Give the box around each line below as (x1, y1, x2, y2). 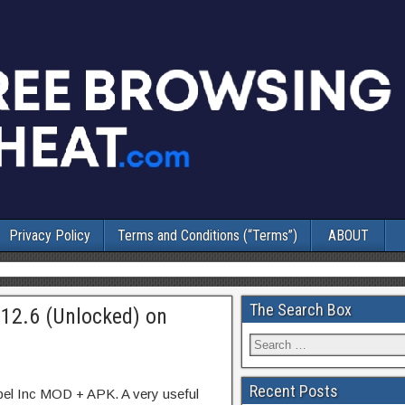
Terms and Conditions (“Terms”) (118, 227, 297, 244)
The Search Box (250, 300, 352, 319)
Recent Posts (250, 381, 338, 400)
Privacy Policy (9, 227, 90, 244)
